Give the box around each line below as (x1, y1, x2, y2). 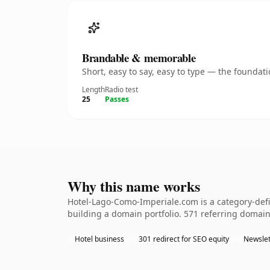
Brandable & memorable (82, 49, 196, 66)
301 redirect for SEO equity (139, 234, 229, 244)
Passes (105, 94, 129, 104)
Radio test (105, 84, 138, 95)
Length (82, 84, 105, 95)
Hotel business (75, 234, 124, 244)
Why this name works (67, 175, 200, 196)
